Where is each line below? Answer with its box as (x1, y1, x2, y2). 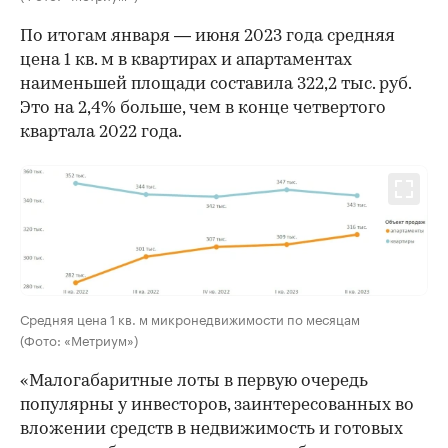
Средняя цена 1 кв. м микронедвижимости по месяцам (20, 307, 360, 328)
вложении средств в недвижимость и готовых (20, 420, 403, 438)
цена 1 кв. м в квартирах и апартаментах (20, 51, 352, 69)
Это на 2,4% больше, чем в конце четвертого (20, 99, 386, 117)
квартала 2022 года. (20, 123, 182, 141)
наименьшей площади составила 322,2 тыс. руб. (20, 75, 411, 93)
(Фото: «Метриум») (20, 328, 138, 349)
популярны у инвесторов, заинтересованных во (20, 396, 414, 414)
